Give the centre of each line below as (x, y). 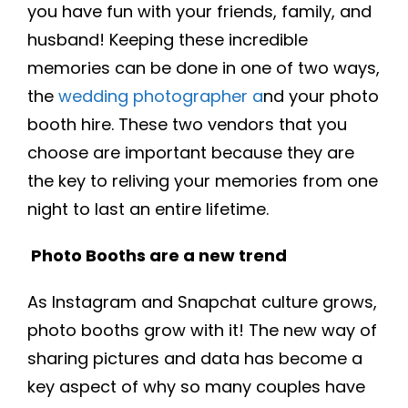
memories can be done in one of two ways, (204, 68)
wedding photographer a (161, 96)
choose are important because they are (191, 153)
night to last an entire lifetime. (150, 209)
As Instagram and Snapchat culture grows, (202, 302)
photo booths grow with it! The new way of (202, 330)
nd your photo (321, 96)
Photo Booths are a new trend (159, 255)
